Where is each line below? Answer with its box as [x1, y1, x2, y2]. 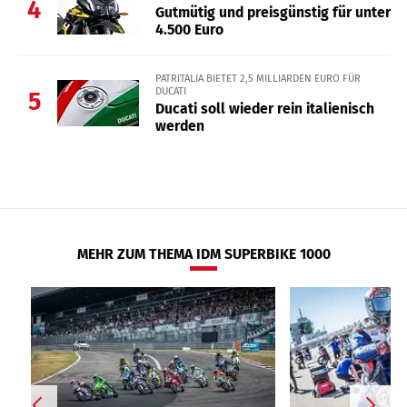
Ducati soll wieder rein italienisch [154, 99, 374, 117]
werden [154, 116, 204, 134]
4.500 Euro [154, 21, 223, 39]
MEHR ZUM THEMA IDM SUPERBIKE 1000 [76, 245, 331, 263]
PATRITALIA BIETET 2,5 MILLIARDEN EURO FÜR [154, 72, 361, 85]
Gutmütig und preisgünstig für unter [154, 4, 391, 22]
